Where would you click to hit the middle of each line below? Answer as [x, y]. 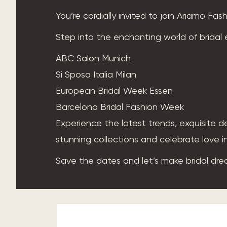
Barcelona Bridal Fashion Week [120, 107]
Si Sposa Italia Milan [97, 74]
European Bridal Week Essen [116, 90]
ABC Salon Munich [94, 58]
